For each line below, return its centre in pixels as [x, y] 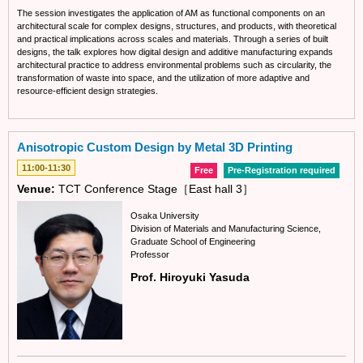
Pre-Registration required [282, 171]
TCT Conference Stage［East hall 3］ [154, 189]
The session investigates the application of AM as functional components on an [171, 13]
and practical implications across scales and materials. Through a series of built [173, 39]
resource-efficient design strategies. [88, 91]
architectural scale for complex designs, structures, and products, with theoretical [177, 26]
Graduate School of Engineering [193, 241]
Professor [150, 254]
